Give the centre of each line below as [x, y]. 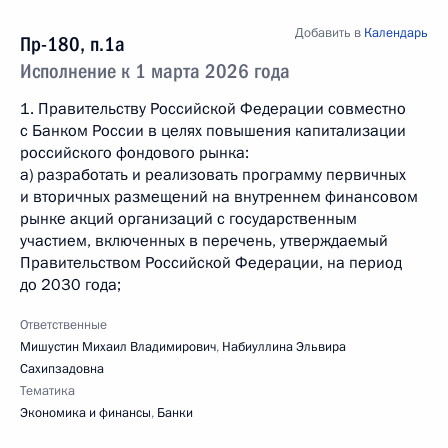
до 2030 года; [70, 285]
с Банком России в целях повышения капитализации [213, 131]
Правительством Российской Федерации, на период [211, 263]
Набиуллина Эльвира [284, 347]
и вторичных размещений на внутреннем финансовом [219, 197]
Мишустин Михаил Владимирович [118, 347]
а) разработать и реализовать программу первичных [213, 175]
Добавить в [329, 33]
